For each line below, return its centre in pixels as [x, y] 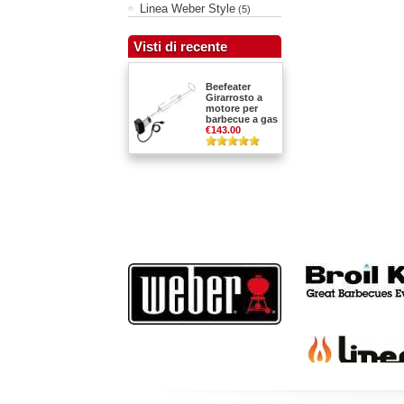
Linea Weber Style [188, 9]
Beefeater [228, 87]
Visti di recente [180, 46]
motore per [232, 108]
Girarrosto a [234, 97]
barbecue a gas [242, 119]
